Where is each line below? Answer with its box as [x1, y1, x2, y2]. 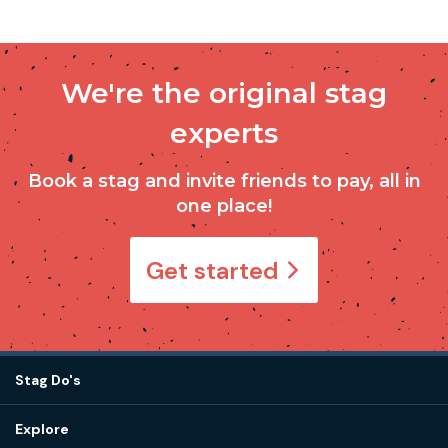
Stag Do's [15, 371, 81, 389]
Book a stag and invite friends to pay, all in [27, 170, 421, 192]
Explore [15, 420, 69, 438]
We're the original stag [61, 76, 387, 110]
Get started [146, 254, 280, 286]
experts [170, 116, 278, 150]
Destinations [14, 405, 97, 423]
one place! [176, 195, 272, 217]
